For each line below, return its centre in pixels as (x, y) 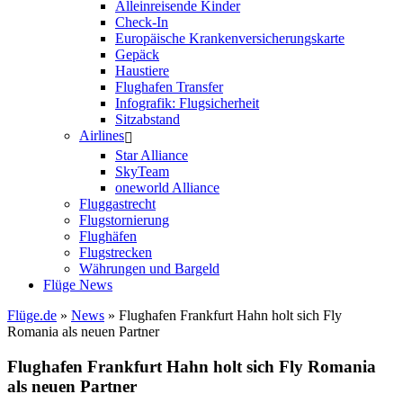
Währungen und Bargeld (149, 269)
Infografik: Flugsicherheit (187, 103)
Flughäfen (108, 237)
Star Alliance (152, 156)
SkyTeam (142, 172)
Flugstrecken (116, 253)
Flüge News (78, 285)
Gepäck (137, 55)
